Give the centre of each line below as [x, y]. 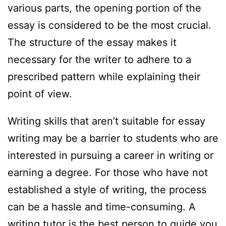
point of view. [40, 94]
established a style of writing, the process [107, 190]
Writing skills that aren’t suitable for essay [106, 121]
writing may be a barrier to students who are [113, 138]
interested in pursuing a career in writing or [110, 156]
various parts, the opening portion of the [104, 8]
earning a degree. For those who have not [108, 173]
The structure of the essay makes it [92, 43]
